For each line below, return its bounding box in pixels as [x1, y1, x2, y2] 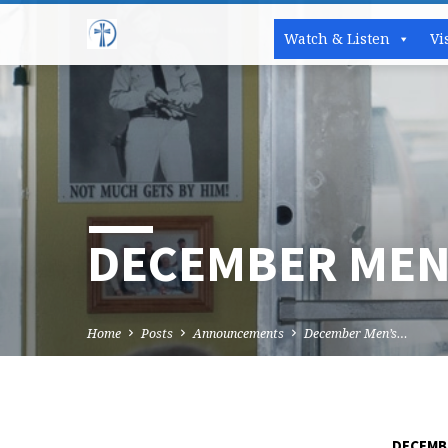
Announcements [193, 324, 284, 342]
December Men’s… [304, 324, 408, 342]
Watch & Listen [284, 29, 390, 48]
